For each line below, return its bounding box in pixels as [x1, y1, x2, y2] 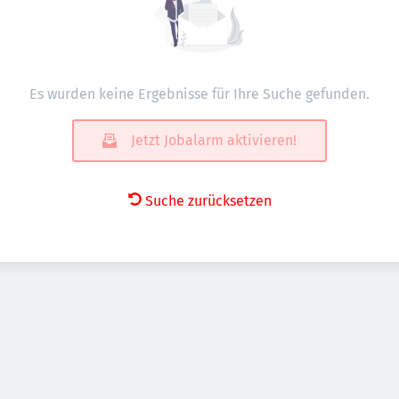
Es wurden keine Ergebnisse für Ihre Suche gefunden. [29, 85, 370, 102]
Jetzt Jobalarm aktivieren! [131, 132, 297, 149]
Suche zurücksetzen [144, 192, 272, 209]
